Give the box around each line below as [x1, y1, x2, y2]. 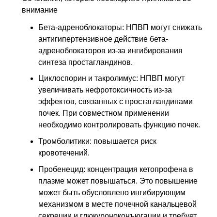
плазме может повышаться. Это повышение [38, 176, 198, 185]
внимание [22, 5, 58, 14]
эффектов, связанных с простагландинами [38, 97, 193, 106]
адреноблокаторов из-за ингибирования [38, 46, 183, 55]
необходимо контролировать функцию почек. [38, 121, 200, 129]
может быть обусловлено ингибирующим [38, 188, 186, 197]
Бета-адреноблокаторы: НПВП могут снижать [38, 23, 202, 31]
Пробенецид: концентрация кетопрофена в [38, 165, 193, 173]
